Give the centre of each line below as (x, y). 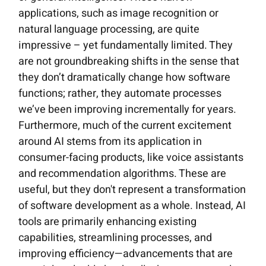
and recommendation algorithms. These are (123, 174)
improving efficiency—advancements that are (126, 254)
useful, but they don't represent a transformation (132, 190)
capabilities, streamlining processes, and (115, 238)
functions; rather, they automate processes (120, 94)
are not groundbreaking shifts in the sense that (129, 62)
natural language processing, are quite (109, 30)
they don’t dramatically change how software (125, 78)
